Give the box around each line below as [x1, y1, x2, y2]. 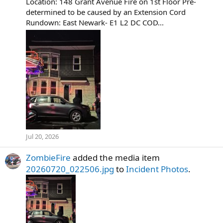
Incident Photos [126, 163, 188, 175]
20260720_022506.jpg [26, 163, 114, 175]
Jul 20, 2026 [26, 132, 59, 141]
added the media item [71, 152, 160, 164]
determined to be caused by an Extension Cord [26, 7, 186, 17]
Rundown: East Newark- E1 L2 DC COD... [26, 17, 164, 28]
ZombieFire [26, 152, 71, 164]
